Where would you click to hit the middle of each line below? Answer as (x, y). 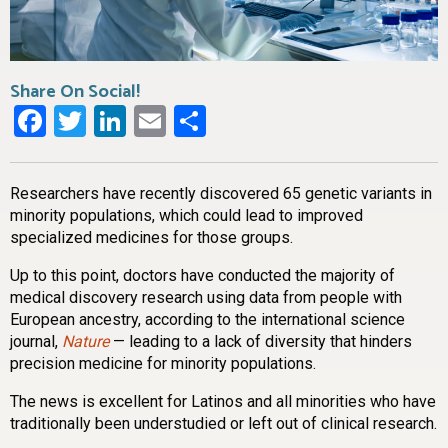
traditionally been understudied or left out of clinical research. (223, 424)
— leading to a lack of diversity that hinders (260, 342)
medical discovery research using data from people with (206, 298)
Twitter (135, 121)
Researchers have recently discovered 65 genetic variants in (221, 194)
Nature (85, 342)
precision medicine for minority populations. (163, 364)
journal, (36, 342)
